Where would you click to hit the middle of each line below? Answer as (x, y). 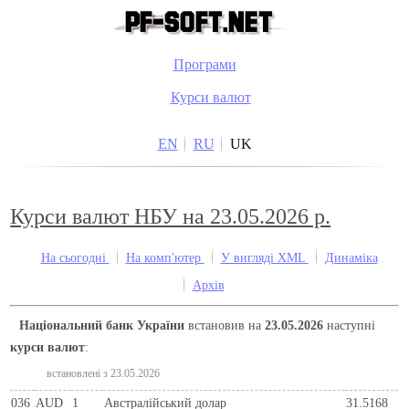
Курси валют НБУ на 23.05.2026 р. (171, 217)
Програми (204, 64)
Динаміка (351, 258)
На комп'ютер (165, 258)
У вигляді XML (264, 258)
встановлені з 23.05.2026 (104, 373)
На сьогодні (79, 258)
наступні (350, 325)
